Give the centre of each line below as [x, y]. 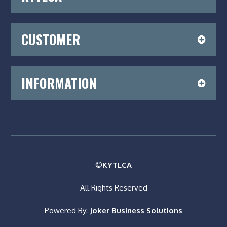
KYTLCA [117, 165]
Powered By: [66, 210]
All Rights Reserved [113, 187]
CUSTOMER [51, 39]
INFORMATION [59, 83]
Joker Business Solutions [135, 210]
